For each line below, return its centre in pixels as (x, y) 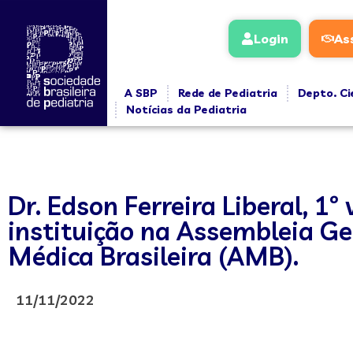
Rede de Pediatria (227, 93)
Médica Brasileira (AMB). (153, 256)
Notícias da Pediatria (186, 110)
